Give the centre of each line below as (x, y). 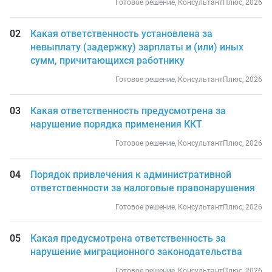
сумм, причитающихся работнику (107, 60)
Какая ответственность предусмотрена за (128, 111)
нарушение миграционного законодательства (136, 252)
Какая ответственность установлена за (121, 34)
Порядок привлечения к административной (131, 175)
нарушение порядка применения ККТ (116, 124)
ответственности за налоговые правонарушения (142, 188)
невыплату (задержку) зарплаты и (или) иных (137, 47)
